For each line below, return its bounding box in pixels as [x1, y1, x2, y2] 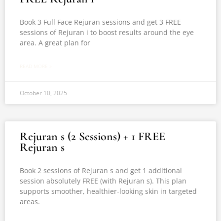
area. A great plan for [20, 38, 90, 47]
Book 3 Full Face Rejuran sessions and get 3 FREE [20, 17, 181, 27]
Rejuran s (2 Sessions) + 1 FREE [20, 129, 165, 144]
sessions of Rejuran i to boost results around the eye [20, 28, 194, 37]
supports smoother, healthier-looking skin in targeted [20, 186, 197, 196]
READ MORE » [20, 63, 52, 70]
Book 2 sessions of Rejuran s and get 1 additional [20, 166, 182, 175]
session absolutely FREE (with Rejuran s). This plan [20, 176, 186, 185]
